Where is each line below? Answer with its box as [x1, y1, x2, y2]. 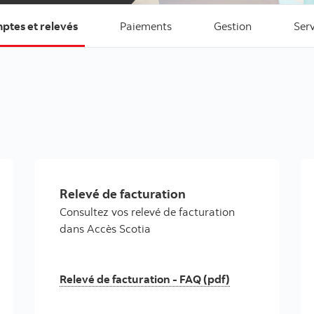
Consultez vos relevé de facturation [60, 205, 235, 219]
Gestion [214, 19, 252, 33]
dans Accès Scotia [60, 221, 151, 235]
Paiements [120, 19, 172, 33]
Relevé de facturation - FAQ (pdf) [60, 272, 230, 286]
